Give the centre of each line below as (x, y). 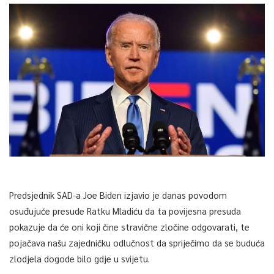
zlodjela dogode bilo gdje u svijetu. (80, 259)
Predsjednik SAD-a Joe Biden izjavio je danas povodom (118, 195)
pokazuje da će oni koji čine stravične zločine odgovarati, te (129, 227)
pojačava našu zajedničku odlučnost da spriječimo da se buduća (137, 243)
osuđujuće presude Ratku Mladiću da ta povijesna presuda (125, 211)
